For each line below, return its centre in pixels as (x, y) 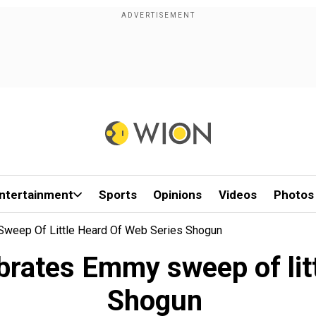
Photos (293, 195)
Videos (238, 195)
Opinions (178, 195)
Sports (117, 195)
